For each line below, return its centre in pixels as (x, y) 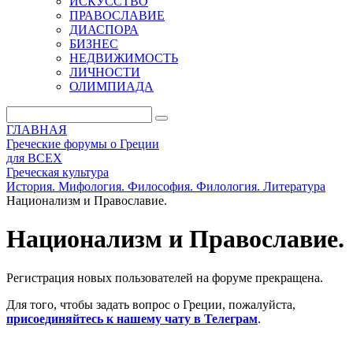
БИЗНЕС (94, 44)
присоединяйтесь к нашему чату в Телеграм (132, 318)
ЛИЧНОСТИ (105, 72)
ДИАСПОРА (104, 30)
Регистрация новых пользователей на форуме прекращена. (165, 277)
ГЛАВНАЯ (37, 130)
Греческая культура (58, 172)
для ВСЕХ (34, 158)
